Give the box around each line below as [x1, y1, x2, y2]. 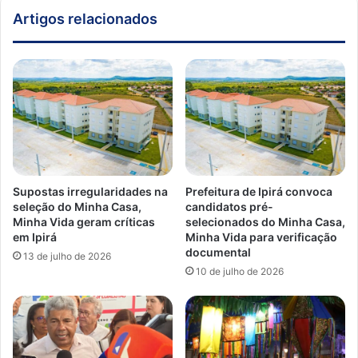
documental [185, 245, 251, 260]
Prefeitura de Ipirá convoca [185, 185, 332, 199]
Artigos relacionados [13, 10, 157, 27]
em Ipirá [13, 230, 57, 245]
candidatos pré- [185, 200, 273, 214]
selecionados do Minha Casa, [185, 215, 345, 229]
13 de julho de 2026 [23, 250, 111, 263]
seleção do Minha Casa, [13, 200, 141, 214]
